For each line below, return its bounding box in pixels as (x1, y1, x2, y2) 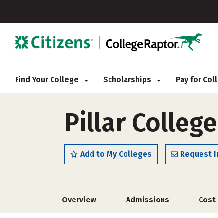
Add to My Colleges (80, 149, 152, 159)
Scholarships (103, 75, 153, 84)
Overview (62, 195, 96, 204)
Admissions (126, 195, 169, 204)
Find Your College (15, 75, 81, 84)
